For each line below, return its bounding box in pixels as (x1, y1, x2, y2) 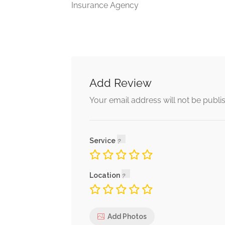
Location (89, 171, 122, 179)
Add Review (89, 76, 152, 89)
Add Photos (107, 212, 147, 220)
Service (89, 137, 117, 145)
